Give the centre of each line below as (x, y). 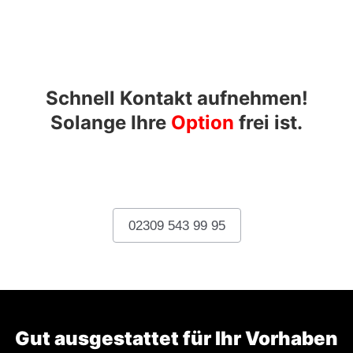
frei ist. (271, 122)
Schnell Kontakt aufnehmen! (176, 98)
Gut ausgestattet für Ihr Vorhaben (176, 338)
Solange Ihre (108, 122)
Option (203, 122)
